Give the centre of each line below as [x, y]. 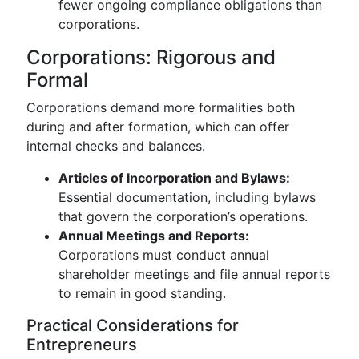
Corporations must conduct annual [164, 255]
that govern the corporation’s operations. [183, 216]
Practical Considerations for [133, 325]
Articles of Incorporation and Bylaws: [174, 178]
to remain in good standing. [142, 293]
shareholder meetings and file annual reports [194, 274]
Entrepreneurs [82, 345]
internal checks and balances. [116, 146]
